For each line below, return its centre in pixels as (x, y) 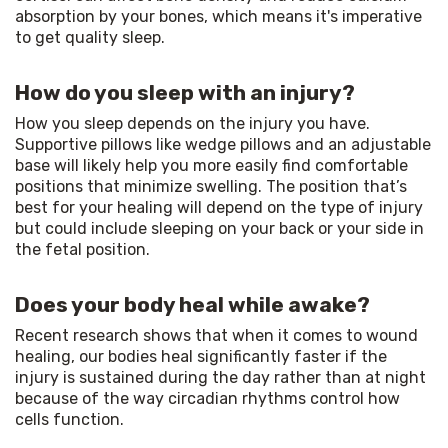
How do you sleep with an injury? (185, 92)
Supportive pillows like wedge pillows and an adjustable (223, 144)
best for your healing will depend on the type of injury (219, 207)
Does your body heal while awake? (192, 304)
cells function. (69, 419)
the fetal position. (82, 249)
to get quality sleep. (90, 37)
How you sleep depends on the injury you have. (192, 123)
